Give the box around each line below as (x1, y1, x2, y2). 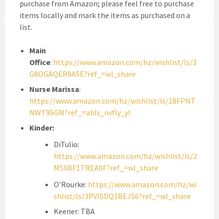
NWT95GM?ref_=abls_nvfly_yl (29, 108, 131, 118)
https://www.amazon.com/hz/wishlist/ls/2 (54, 151, 197, 161)
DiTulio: (54, 139, 79, 150)
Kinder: (29, 123, 54, 133)
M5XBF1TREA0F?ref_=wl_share (54, 163, 158, 173)
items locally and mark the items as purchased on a (20, 10, 190, 21)
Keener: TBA (54, 206, 95, 217)
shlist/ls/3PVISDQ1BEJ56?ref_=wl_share (54, 191, 191, 201)
